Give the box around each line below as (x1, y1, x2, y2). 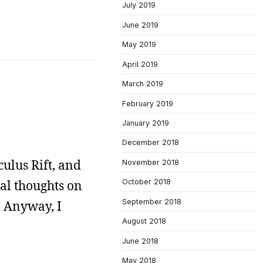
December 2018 (122, 138, 179, 147)
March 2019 (122, 79, 163, 89)
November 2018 (122, 157, 179, 167)
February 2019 (122, 99, 173, 108)
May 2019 (122, 40, 156, 49)
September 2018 (122, 197, 181, 206)
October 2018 (122, 177, 171, 187)
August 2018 (122, 217, 166, 226)
